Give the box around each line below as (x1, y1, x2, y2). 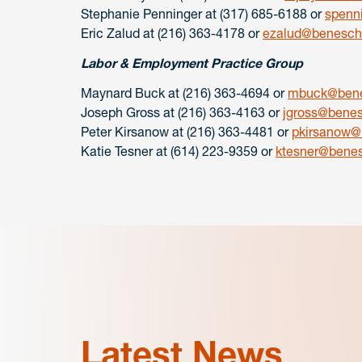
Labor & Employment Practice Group (81, 54, 303, 71)
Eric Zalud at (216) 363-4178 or (81, 25, 263, 42)
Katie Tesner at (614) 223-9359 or (81, 142, 276, 159)
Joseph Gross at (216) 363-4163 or (81, 103, 283, 120)
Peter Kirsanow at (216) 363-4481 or (81, 123, 292, 140)
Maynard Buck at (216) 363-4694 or (81, 84, 288, 101)
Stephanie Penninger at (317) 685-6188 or (81, 6, 325, 23)
